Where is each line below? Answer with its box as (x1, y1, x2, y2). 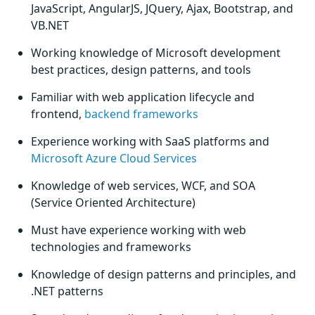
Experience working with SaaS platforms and (31, 134, 269, 149)
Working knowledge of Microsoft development (31, 45, 281, 60)
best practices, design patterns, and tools (31, 62, 251, 77)
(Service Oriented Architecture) (31, 195, 195, 210)
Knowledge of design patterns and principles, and (31, 266, 296, 282)
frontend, (31, 106, 84, 122)
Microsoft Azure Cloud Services (31, 150, 197, 166)
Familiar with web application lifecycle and (31, 89, 255, 105)
